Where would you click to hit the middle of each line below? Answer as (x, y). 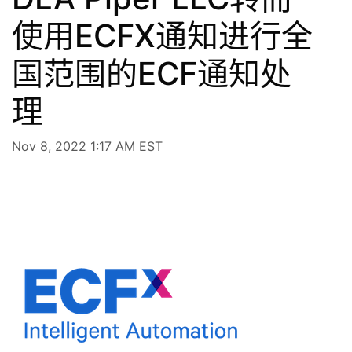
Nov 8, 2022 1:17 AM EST (87, 146)
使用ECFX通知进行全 (162, 35)
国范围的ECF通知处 (152, 73)
